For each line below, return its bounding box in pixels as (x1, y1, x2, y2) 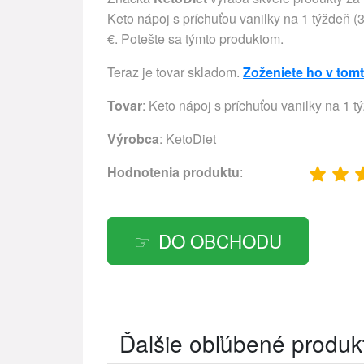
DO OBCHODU (158, 227, 282, 254)
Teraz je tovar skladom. (107, 63, 243, 82)
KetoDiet (166, 129, 216, 149)
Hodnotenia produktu (107, 162, 240, 182)
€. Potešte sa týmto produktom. (107, 29, 284, 49)
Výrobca (107, 129, 159, 149)
